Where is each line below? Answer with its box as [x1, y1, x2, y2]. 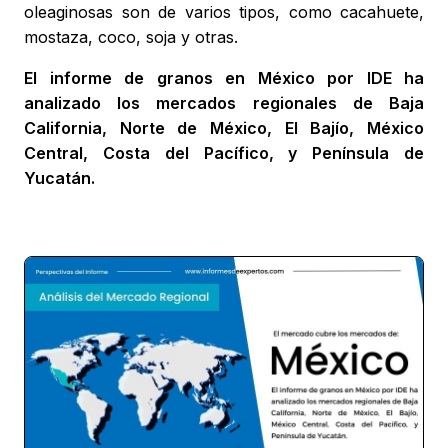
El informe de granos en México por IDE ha [24, 68, 424, 89]
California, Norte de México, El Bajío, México [24, 118, 424, 139]
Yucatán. [24, 168, 95, 189]
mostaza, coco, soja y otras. [24, 27, 238, 48]
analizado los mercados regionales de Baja [24, 93, 424, 114]
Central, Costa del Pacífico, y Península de [24, 143, 424, 164]
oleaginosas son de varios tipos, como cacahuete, [24, 2, 424, 23]
